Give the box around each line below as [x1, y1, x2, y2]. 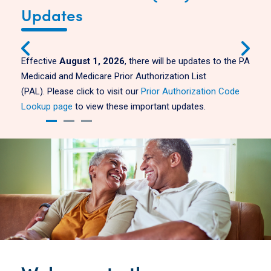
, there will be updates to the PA [125, 56, 250, 67]
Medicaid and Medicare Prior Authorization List [21, 71, 206, 82]
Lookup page [21, 101, 73, 112]
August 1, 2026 [59, 56, 125, 67]
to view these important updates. [73, 101, 206, 112]
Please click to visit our [47, 86, 141, 97]
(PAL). [21, 86, 45, 97]
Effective [21, 56, 59, 67]
